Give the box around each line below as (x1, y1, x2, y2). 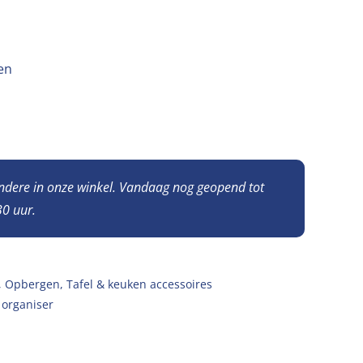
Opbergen (5, 276, 60, 292)
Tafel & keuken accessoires (66, 276, 212, 292)
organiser (2, 297, 53, 312)
